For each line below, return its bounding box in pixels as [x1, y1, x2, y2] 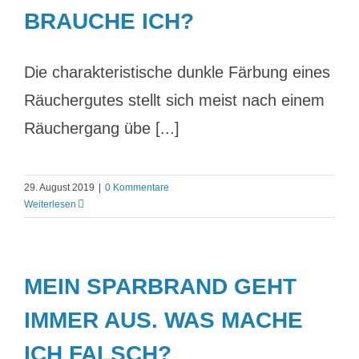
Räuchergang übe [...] [24, 119, 179, 137]
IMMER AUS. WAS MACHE [24, 308, 303, 333]
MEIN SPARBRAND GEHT [24, 274, 296, 299]
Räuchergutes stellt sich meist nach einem [24, 91, 325, 109]
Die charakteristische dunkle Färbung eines [24, 63, 330, 81]
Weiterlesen [24, 199, 76, 210]
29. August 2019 [24, 182, 95, 193]
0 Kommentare [105, 182, 169, 193]
